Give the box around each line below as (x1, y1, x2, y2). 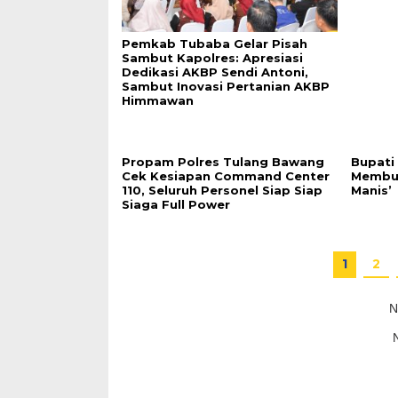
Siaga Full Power (122, 197, 230, 212)
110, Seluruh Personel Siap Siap (122, 183, 322, 198)
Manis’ (351, 183, 393, 198)
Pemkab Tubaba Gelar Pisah (122, 36, 307, 52)
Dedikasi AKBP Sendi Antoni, (122, 65, 308, 80)
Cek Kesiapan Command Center (122, 169, 330, 184)
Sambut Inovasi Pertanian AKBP (122, 79, 330, 94)
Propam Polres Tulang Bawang (122, 155, 324, 170)
